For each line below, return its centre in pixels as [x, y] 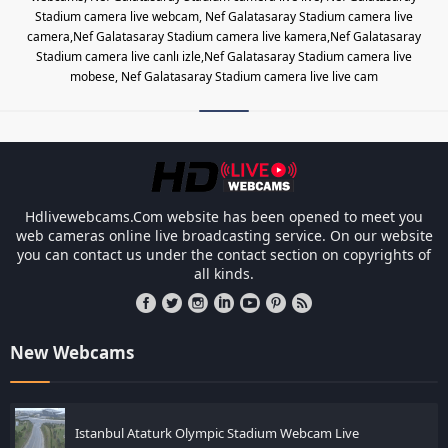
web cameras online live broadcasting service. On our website [224, 235]
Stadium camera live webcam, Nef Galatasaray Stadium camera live [224, 16]
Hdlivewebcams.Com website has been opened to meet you [224, 216]
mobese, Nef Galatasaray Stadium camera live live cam [224, 76]
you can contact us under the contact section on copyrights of [224, 254]
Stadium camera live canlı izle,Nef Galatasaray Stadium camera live [224, 56]
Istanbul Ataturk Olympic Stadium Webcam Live [217, 432]
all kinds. [224, 273]
